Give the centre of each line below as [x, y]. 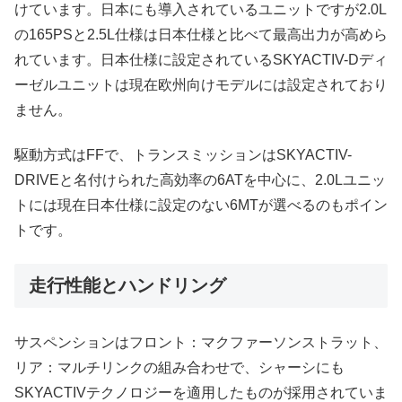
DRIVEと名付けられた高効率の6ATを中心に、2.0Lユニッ [200, 180]
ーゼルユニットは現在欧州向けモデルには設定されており [201, 85]
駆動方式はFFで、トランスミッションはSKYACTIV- [183, 155]
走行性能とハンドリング [127, 285]
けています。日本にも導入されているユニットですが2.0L [201, 10]
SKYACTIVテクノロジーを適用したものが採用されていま [201, 393]
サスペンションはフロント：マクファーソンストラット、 [201, 342]
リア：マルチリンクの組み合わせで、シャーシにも [179, 367]
